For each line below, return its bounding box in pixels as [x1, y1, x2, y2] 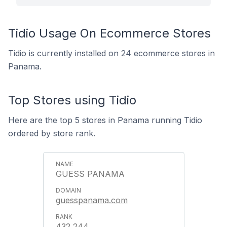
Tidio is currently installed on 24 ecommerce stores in [8, 48, 215, 58]
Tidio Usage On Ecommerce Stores [8, 26, 211, 41]
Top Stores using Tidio [8, 93, 136, 107]
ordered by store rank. [8, 128, 95, 138]
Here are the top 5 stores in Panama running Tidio [8, 115, 202, 125]
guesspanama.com [55, 195, 128, 205]
